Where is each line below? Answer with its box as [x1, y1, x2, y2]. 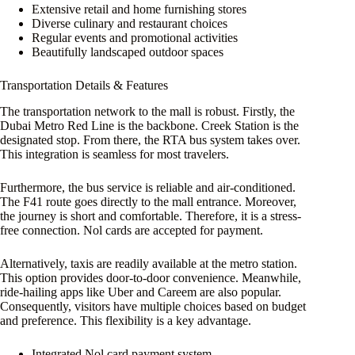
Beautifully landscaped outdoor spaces [32, 45, 223, 59]
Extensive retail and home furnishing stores [32, 2, 246, 17]
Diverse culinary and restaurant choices [32, 17, 227, 31]
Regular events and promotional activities [32, 31, 238, 45]
